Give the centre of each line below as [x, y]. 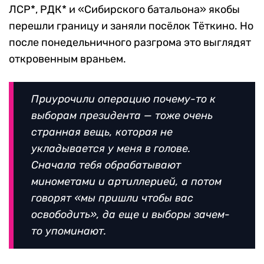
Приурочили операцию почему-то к [123, 99]
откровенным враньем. [67, 59]
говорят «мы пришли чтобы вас [112, 198]
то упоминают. [69, 231]
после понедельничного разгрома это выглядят [130, 42]
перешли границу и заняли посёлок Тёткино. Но [131, 26]
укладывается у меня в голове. [111, 148]
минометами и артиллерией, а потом [126, 181]
